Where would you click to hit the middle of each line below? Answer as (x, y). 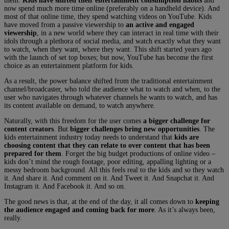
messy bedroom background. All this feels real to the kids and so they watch (114, 170)
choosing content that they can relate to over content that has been (107, 145)
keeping (207, 201)
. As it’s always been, (185, 210)
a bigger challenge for (177, 121)
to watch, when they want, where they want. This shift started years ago (108, 49)
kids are (187, 137)
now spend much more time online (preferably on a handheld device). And (112, 8)
